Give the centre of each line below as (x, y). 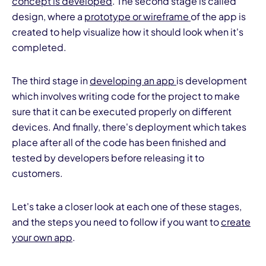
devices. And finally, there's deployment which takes (129, 127)
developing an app (133, 81)
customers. (37, 173)
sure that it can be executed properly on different (122, 112)
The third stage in (51, 81)
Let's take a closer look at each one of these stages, (127, 207)
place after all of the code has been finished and (119, 142)
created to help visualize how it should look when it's (128, 32)
